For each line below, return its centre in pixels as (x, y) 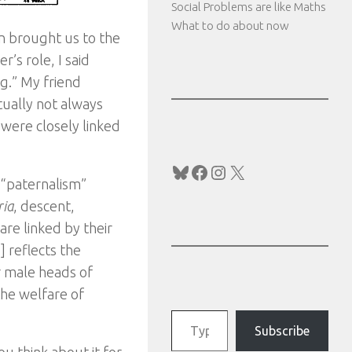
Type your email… (191, 310)
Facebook (228, 171)
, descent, (44, 206)
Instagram (250, 171)
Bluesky (202, 171)
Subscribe (282, 331)
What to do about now (230, 26)
